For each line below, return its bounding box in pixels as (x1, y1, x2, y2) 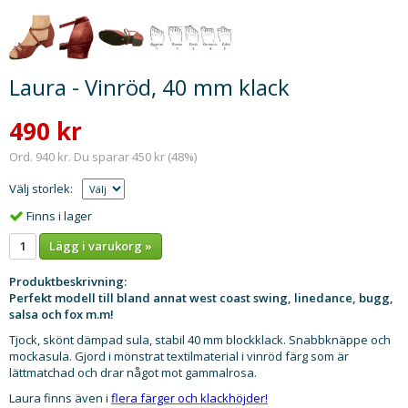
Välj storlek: (9, 180, 73, 197)
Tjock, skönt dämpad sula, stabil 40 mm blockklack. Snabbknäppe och (9, 331, 391, 348)
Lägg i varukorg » (49, 237, 152, 254)
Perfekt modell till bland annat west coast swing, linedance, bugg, (9, 289, 393, 306)
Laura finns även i (9, 389, 111, 406)
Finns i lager (26, 207, 92, 224)
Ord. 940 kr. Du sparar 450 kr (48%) (9, 148, 197, 165)
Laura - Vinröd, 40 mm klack (9, 72, 290, 102)
